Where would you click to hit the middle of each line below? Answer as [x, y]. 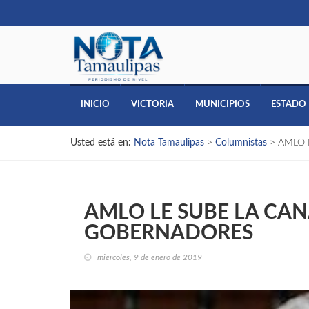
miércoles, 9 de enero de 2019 [150, 257]
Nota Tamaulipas [169, 142]
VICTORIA [152, 104]
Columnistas [241, 142]
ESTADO [289, 104]
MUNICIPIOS [222, 104]
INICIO [95, 104]
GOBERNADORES [169, 233]
